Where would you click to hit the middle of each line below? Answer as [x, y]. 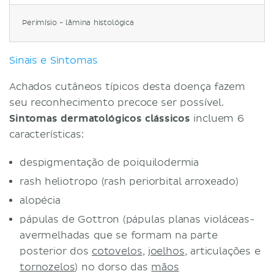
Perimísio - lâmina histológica [78, 23]
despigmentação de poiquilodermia [111, 162]
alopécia [42, 200]
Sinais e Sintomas [54, 60]
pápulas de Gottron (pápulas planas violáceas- [137, 219]
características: [48, 134]
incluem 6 [217, 118]
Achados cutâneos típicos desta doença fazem [128, 87]
